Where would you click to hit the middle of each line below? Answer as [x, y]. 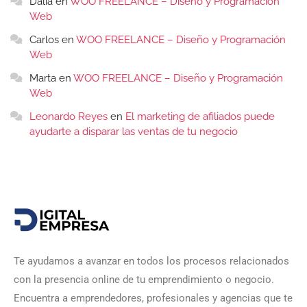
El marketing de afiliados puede [200, 117]
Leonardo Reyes [69, 117]
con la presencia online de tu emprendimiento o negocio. [144, 280]
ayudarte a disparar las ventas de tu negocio [134, 132]
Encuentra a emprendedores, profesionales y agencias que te [153, 298]
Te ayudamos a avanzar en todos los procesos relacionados [151, 261]
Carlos [44, 40]
